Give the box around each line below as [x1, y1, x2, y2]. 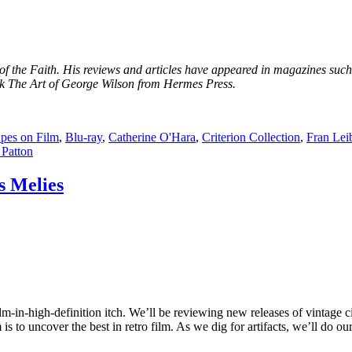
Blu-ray [65, 130, 102, 145]
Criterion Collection [202, 130, 300, 145]
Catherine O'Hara [108, 130, 196, 145]
